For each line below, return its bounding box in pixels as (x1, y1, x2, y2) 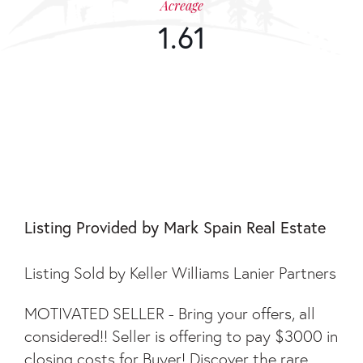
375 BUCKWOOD (12, 110, 276, 154)
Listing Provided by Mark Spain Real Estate (24, 216, 326, 239)
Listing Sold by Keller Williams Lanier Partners (24, 262, 336, 284)
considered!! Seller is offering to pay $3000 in (24, 325, 338, 348)
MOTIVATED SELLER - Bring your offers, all (24, 302, 315, 325)
